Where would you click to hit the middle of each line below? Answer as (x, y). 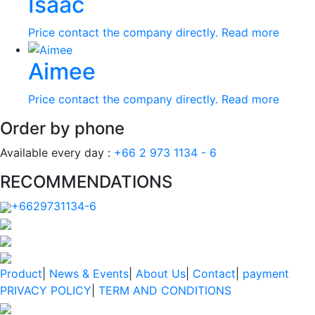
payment (266, 274)
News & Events (89, 274)
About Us (161, 274)
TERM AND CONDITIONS (165, 291)
